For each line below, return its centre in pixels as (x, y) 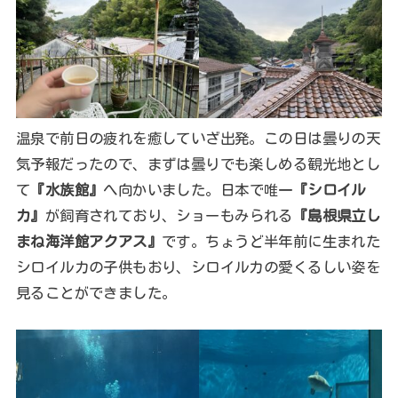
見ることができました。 (96, 293)
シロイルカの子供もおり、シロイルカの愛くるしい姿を (198, 267)
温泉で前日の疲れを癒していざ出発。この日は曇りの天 (198, 139)
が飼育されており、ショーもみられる (169, 216)
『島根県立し (337, 216)
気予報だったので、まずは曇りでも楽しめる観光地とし (198, 164)
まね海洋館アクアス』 (89, 242)
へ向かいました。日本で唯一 (198, 190)
